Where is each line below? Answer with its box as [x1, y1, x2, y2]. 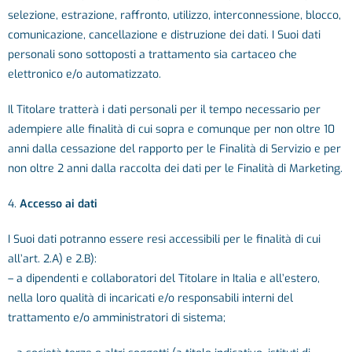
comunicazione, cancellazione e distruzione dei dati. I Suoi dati [8, 27, 321, 42]
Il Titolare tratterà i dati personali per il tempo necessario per [8, 102, 321, 117]
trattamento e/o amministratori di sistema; [8, 310, 225, 325]
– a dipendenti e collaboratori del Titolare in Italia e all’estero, [8, 271, 320, 286]
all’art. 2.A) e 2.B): [8, 251, 97, 266]
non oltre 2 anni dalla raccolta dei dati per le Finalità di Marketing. [8, 161, 343, 176]
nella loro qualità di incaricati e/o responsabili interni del [8, 291, 293, 306]
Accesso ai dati [20, 196, 97, 211]
